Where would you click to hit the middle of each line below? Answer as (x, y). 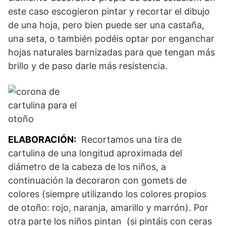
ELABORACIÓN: (42, 139)
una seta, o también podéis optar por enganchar (111, 38)
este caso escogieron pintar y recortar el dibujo (109, 11)
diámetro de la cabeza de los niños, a (87, 166)
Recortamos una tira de (129, 139)
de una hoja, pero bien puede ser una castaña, (106, 25)
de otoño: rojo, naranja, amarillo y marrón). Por (108, 207)
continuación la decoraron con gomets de (97, 180)
